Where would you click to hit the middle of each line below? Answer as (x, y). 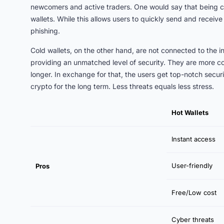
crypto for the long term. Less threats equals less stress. (122, 86)
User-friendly (192, 165)
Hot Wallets (190, 112)
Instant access (193, 139)
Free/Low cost (194, 192)
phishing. (45, 31)
